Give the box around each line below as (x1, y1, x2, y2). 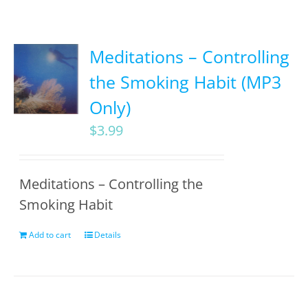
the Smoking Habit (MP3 (89, 70, 282, 93)
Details (94, 229, 122, 241)
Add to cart (29, 229, 71, 241)
